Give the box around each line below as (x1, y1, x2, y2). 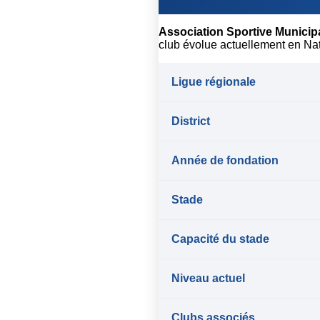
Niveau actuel (171, 272, 245, 285)
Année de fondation (171, 154, 279, 167)
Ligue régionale (171, 76, 256, 89)
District (171, 115, 210, 128)
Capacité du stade (171, 233, 269, 246)
